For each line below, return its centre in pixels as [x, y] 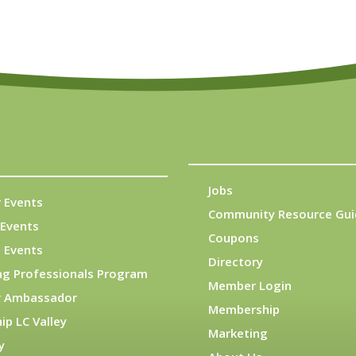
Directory [236, 262]
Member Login [250, 286]
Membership [244, 310]
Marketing [238, 333]
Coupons [234, 238]
